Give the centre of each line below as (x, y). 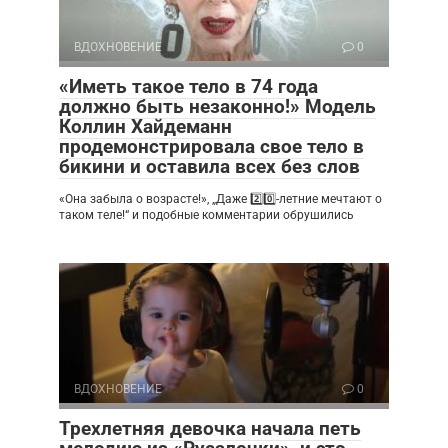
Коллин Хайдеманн (145, 126)
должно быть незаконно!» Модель (217, 106)
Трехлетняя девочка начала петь (210, 428)
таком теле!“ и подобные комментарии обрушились (206, 214)
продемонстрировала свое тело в (211, 146)
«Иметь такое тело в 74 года (188, 86)
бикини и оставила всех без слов (209, 166)
